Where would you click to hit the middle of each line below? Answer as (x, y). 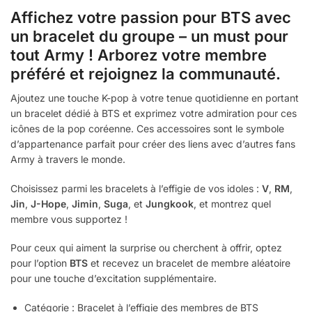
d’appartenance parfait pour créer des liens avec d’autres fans (153, 144)
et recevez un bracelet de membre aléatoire (189, 263)
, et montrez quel (232, 203)
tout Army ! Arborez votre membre (139, 55)
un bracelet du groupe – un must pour (149, 37)
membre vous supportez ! (69, 219)
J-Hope (48, 203)
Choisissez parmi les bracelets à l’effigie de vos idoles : (136, 188)
